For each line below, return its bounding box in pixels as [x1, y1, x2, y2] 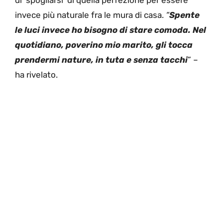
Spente [169, 9, 200, 20]
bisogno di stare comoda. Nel [82, 24, 206, 35]
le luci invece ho [15, 24, 82, 35]
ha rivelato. [15, 69, 58, 80]
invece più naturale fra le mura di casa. [15, 9, 166, 20]
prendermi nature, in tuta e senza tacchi [15, 54, 188, 65]
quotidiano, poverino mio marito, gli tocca [15, 39, 193, 50]
